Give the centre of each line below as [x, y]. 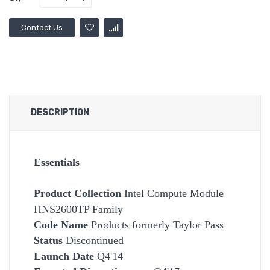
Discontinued [93, 240]
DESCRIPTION [60, 112]
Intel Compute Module [172, 193]
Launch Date [64, 256]
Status [48, 240]
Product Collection [77, 193]
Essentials [57, 162]
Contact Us [42, 27]
